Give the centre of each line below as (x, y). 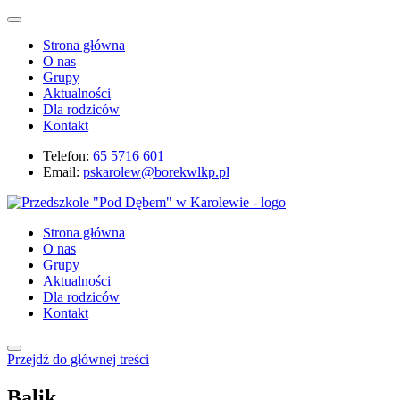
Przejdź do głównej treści (78, 359)
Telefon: (66, 156)
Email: (61, 172)
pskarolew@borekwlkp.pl (156, 172)
